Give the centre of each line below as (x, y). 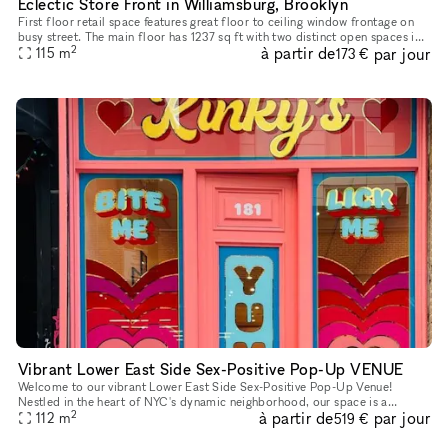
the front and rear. (67, 52)
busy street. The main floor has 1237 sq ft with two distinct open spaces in (219, 37)
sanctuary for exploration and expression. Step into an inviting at (193, 416)
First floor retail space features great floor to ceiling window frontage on (216, 22)
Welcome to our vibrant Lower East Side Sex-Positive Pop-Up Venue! (205, 386)
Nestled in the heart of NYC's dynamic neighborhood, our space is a (203, 401)
